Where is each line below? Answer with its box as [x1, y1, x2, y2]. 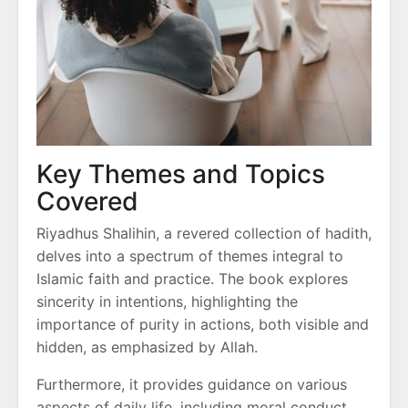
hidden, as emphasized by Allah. [36, 337, 258, 356]
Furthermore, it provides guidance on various [36, 374, 347, 393]
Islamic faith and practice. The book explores [36, 269, 348, 288]
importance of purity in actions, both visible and [36, 314, 369, 333]
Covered [36, 185, 138, 217]
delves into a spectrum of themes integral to [36, 246, 343, 265]
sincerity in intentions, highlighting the [36, 291, 298, 311]
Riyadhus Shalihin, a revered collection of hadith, [36, 223, 372, 242]
